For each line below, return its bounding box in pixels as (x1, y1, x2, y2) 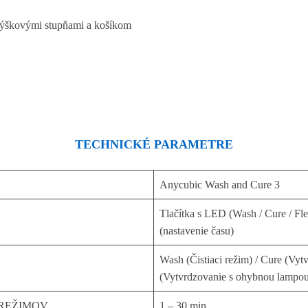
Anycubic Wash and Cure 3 (159, 178, 280, 190)
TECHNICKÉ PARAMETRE (75, 137, 233, 151)
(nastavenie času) (159, 224, 234, 236)
